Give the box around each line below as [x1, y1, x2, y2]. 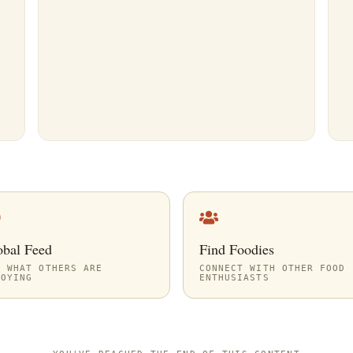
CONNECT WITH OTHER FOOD [199, 263, 346, 273]
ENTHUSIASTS [199, 273, 269, 282]
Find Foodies [199, 240, 274, 258]
